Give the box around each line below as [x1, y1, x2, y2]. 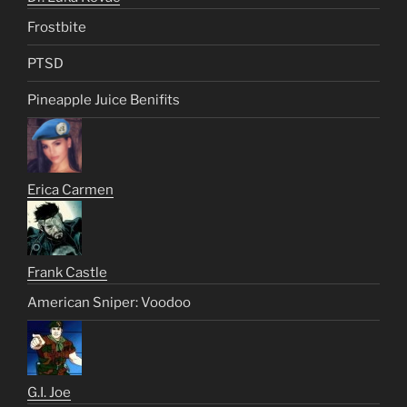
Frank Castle [27, 264, 107, 282]
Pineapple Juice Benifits [27, 91, 180, 108]
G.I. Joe [27, 384, 71, 402]
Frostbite [27, 18, 86, 35]
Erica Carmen [27, 182, 114, 199]
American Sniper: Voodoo [27, 293, 191, 311]
